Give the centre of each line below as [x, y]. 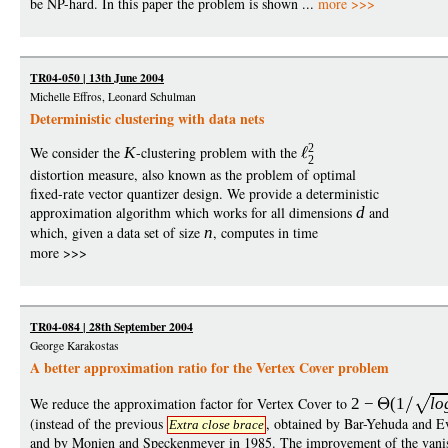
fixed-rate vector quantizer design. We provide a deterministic [204, 194]
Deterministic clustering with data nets [147, 118]
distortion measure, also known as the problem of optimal [193, 175]
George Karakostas [74, 346]
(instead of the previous [98, 424]
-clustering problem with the [219, 152]
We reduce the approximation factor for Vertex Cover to [190, 404]
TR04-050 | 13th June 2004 [97, 77]
